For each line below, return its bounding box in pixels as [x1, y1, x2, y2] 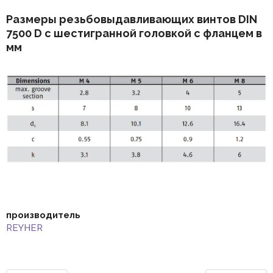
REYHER [6, 222, 43, 234]
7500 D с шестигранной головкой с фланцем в [6, 26, 262, 40]
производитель [6, 210, 80, 221]
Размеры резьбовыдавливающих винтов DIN [6, 12, 257, 26]
